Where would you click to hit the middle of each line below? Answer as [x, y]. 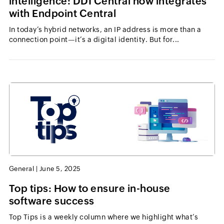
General [21, 169]
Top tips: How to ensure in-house [89, 188]
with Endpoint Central [62, 13]
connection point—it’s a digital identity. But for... [94, 39]
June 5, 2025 [60, 169]
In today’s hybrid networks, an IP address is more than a [105, 29]
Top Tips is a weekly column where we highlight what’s [103, 217]
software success [51, 201]
